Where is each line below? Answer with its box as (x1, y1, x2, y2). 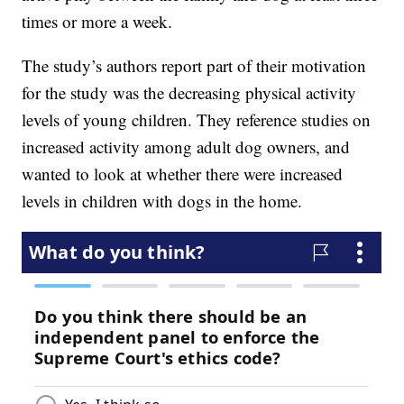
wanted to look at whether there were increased (22, 162, 344, 186)
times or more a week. (22, 10, 173, 33)
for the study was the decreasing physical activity (22, 81, 357, 105)
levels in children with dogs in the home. (22, 189, 303, 213)
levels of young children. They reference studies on (22, 108, 372, 132)
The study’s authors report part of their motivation (22, 54, 367, 78)
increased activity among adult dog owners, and (22, 135, 351, 159)
